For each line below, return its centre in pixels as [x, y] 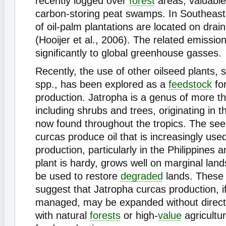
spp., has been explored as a [102, 84]
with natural [63, 215]
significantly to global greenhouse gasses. [128, 53]
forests [105, 215]
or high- [139, 215]
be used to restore [78, 176]
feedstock [190, 84]
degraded [142, 176]
